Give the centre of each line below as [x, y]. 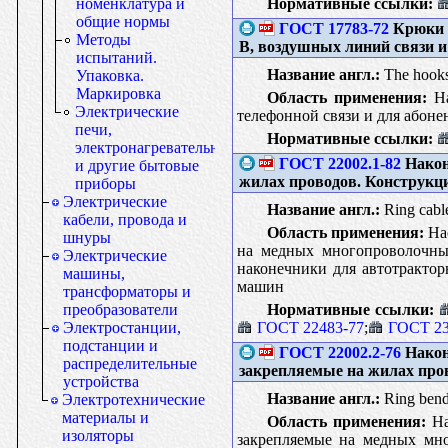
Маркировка [118, 93]
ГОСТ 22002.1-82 [339, 163]
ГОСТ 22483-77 [310, 327]
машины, [94, 273]
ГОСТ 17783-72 [333, 28]
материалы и [105, 417]
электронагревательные [156, 147]
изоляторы [98, 435]
